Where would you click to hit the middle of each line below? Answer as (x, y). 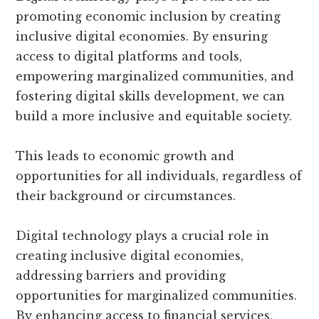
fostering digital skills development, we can (151, 96)
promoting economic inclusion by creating (148, 17)
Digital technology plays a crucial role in (143, 236)
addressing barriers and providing (121, 276)
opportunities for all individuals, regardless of (159, 176)
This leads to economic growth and (125, 156)
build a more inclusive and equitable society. (154, 116)
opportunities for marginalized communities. (157, 296)
